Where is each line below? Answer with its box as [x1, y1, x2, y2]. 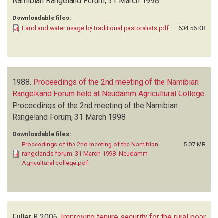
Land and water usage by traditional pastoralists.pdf [22, 24, 169, 32]
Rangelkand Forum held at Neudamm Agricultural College [12, 89, 204, 98]
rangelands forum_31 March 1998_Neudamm [22, 149, 148, 157]
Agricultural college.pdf [22, 159, 88, 166]
